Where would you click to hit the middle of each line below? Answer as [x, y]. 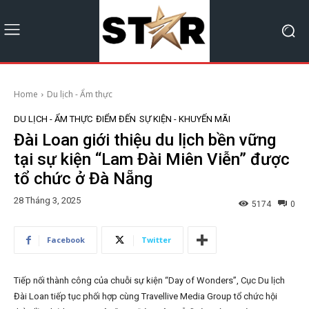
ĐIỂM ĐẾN [116, 119]
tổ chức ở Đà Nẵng [83, 178]
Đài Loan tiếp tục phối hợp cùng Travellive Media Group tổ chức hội [146, 297]
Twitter [156, 240]
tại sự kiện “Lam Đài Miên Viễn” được [152, 159]
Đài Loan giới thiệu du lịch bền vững [145, 140]
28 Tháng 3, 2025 [47, 201]
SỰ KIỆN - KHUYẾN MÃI [185, 119]
